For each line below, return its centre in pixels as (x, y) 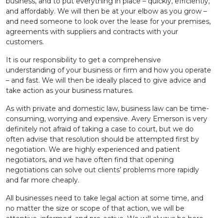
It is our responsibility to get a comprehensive (83, 60)
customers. (25, 42)
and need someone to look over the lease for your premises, (108, 22)
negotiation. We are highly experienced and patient (93, 150)
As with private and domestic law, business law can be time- (107, 109)
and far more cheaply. (43, 180)
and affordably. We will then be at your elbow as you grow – (106, 11)
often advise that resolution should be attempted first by (102, 139)
